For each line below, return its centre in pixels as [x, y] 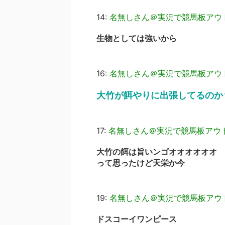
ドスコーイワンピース [137, 219]
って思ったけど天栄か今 [141, 163]
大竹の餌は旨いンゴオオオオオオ [157, 152]
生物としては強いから [137, 38]
